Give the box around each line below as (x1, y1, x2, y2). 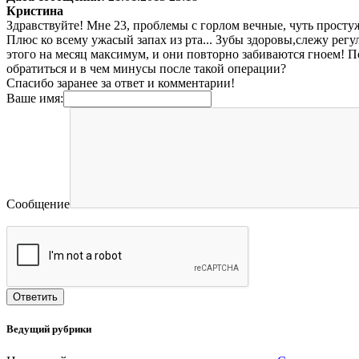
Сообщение (6, 197, 70, 212)
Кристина (6, 4, 63, 18)
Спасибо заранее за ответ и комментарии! (6, 76, 235, 91)
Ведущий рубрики (6, 323, 91, 336)
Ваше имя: (6, 91, 63, 106)
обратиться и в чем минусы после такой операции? (6, 62, 286, 76)
